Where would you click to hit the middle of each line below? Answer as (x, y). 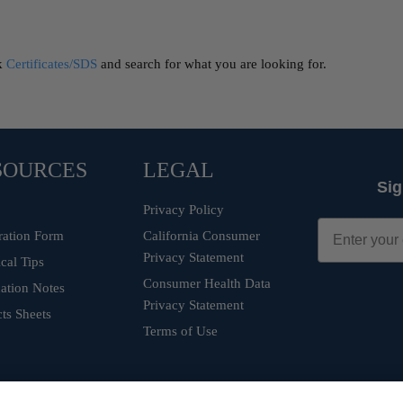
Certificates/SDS (52, 64)
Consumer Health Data (207, 283)
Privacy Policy (184, 210)
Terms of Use (181, 331)
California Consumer (202, 236)
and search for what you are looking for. (212, 64)
